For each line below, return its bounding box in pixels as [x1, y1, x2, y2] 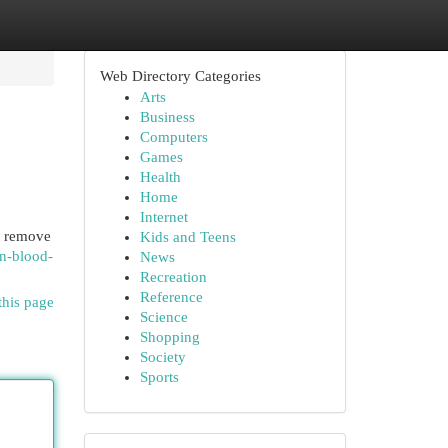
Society [139, 349, 186, 365]
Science [139, 309, 188, 325]
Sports [139, 369, 179, 385]
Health [139, 169, 181, 185]
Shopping [139, 329, 200, 345]
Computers [139, 129, 208, 145]
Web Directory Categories [99, 68, 261, 84]
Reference [139, 289, 203, 305]
